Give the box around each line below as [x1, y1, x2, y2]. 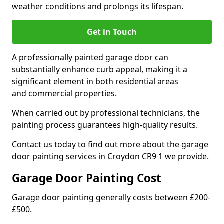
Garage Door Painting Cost [12, 170, 161, 186]
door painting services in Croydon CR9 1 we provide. [12, 151, 209, 162]
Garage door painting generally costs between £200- [12, 192, 210, 203]
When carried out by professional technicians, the [12, 107, 200, 118]
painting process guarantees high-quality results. [12, 119, 198, 130]
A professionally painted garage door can [12, 52, 168, 63]
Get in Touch [87, 26, 137, 37]
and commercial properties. [12, 88, 117, 99]
